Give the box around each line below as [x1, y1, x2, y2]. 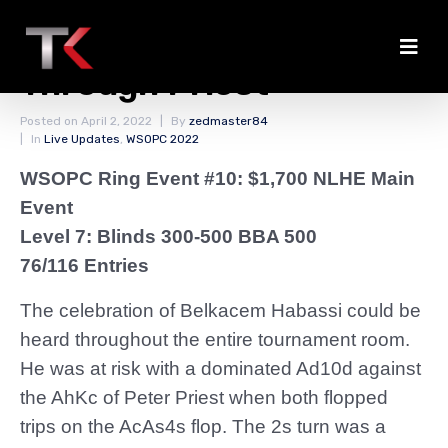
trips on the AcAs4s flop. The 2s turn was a [20, 416, 386, 437]
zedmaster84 [189, 114, 268, 128]
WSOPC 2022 [126, 132, 199, 146]
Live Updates [44, 132, 120, 146]
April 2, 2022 [81, 114, 152, 128]
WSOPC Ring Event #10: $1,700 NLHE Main [20, 168, 415, 189]
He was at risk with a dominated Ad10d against [20, 358, 421, 379]
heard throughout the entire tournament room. [20, 329, 410, 350]
